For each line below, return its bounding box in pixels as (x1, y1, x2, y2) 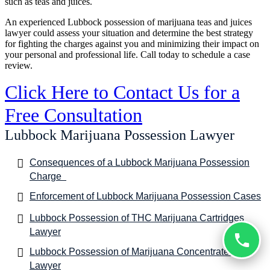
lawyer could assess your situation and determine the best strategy (5, 27, 253, 38)
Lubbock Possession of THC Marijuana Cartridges (30, 212, 244, 223)
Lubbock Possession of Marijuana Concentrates (30, 246, 234, 257)
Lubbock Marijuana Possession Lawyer (5, 127, 238, 143)
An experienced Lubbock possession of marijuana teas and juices (5, 16, 252, 27)
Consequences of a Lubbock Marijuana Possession (30, 157, 250, 168)
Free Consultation (5, 104, 142, 126)
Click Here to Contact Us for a (5, 81, 240, 103)
